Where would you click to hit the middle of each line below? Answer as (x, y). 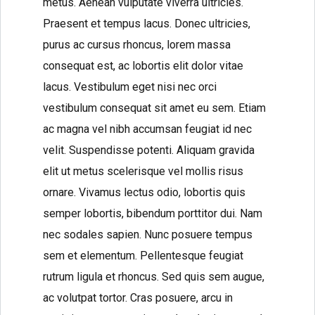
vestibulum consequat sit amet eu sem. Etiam (154, 108)
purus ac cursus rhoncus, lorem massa (137, 45)
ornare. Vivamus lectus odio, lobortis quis (144, 192)
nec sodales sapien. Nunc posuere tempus (148, 234)
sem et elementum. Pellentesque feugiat (143, 256)
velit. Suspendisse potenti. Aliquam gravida (149, 150)
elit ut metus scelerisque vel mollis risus (143, 171)
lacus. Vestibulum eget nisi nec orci (130, 87)
